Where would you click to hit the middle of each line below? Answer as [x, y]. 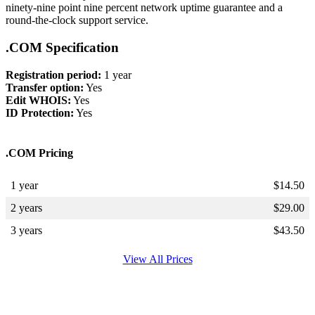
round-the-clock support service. [77, 20]
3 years [26, 231]
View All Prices [157, 259]
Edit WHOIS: [38, 100]
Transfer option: [45, 87]
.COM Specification [62, 47]
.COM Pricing [39, 153]
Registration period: [53, 75]
